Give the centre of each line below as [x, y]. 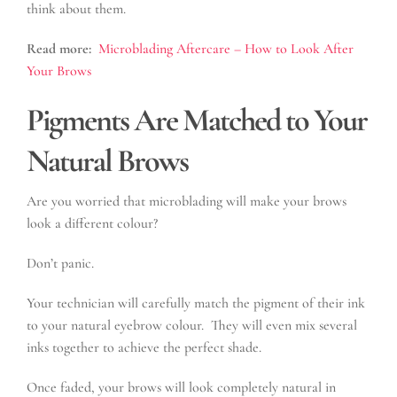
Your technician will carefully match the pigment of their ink [196, 303]
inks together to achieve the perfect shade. [144, 347]
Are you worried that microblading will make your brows [187, 201]
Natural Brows [107, 160]
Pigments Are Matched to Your [197, 120]
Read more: [59, 48]
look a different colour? [92, 223]
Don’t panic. [60, 263]
